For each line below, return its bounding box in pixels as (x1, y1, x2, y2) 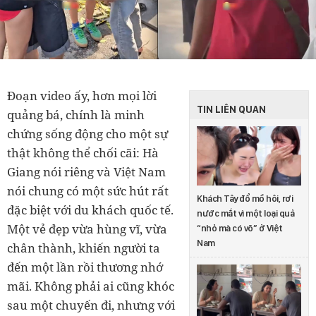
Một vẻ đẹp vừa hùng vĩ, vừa (7, 221, 167, 238)
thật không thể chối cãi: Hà (7, 145, 159, 162)
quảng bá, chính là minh (7, 107, 145, 123)
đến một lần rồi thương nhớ (7, 259, 163, 276)
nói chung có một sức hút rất (7, 183, 169, 200)
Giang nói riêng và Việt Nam (7, 164, 166, 181)
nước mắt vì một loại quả (197, 207, 294, 219)
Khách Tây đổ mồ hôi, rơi (197, 193, 293, 204)
